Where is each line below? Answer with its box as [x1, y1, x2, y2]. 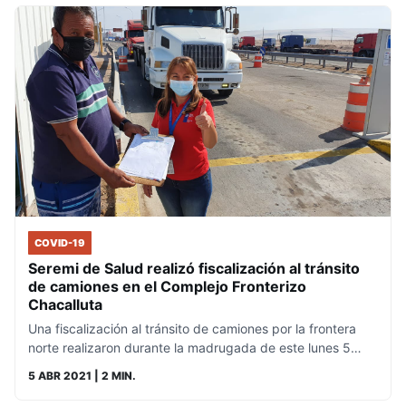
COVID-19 [34, 237, 85, 250]
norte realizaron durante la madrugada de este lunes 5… [28, 340, 362, 356]
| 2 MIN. [92, 369, 136, 383]
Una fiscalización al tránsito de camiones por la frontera [28, 321, 356, 337]
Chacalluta [28, 295, 102, 314]
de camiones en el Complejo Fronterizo [28, 277, 306, 296]
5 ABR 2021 [28, 369, 92, 383]
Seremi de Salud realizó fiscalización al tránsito [28, 259, 360, 278]
